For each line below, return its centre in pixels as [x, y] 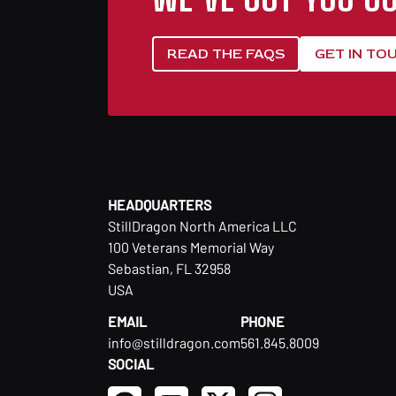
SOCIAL [131, 364]
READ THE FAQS [226, 53]
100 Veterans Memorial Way [191, 247]
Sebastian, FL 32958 [169, 268]
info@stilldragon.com [174, 343]
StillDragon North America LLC [202, 225]
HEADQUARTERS [160, 204]
